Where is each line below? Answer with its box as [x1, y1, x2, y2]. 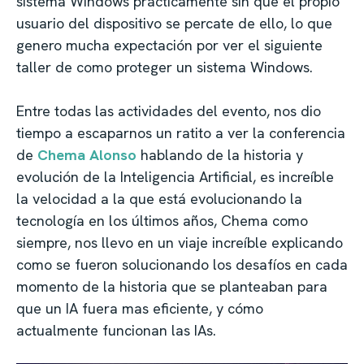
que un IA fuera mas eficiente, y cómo [16, 299, 263, 318]
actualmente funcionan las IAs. [16, 321, 216, 340]
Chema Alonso [37, 145, 136, 165]
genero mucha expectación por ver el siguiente [16, 36, 323, 55]
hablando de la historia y [136, 145, 303, 165]
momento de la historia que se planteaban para [16, 277, 327, 297]
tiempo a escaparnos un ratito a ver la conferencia [16, 123, 345, 143]
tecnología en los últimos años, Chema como [16, 211, 308, 231]
